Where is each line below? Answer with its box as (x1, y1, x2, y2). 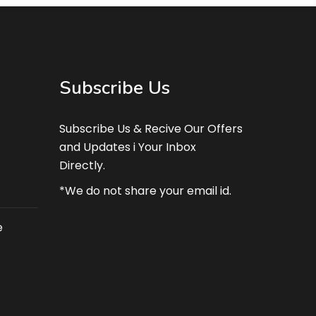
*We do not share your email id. (59, 182, 231, 199)
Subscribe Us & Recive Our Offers (59, 120, 243, 137)
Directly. (59, 157, 105, 174)
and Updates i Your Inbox (59, 138, 196, 155)
